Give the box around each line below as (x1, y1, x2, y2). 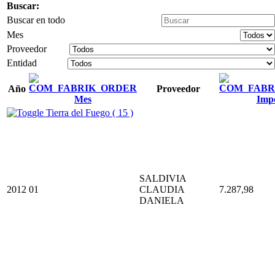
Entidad (7, 57, 37, 68)
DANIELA (139, 195, 184, 206)
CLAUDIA (139, 184, 184, 195)
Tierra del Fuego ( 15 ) (44, 107, 133, 118)
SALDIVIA (139, 172, 186, 184)
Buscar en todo (7, 14, 65, 25)
